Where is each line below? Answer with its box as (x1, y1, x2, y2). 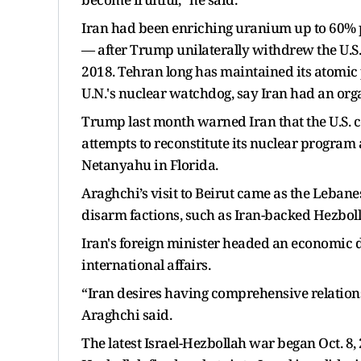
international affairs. (81, 255, 210, 274)
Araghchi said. (81, 305, 172, 324)
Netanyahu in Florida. (81, 155, 218, 174)
